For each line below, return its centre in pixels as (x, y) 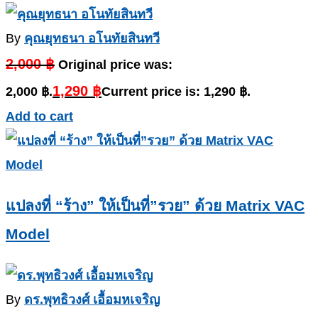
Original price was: (115, 65)
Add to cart (39, 117)
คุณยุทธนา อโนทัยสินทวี (92, 39)
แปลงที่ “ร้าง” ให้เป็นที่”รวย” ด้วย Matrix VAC (155, 206)
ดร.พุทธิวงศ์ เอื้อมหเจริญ (92, 300)
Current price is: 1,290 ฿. (176, 92)
